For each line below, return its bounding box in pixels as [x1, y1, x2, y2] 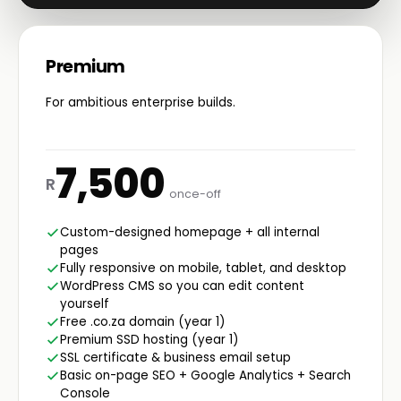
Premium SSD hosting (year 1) [60, 330, 238, 348]
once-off [169, 185, 222, 201]
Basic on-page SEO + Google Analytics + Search [60, 366, 351, 384]
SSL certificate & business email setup [60, 348, 291, 366]
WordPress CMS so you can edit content [60, 277, 304, 294]
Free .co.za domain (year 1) [60, 312, 225, 330]
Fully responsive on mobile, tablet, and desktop [60, 259, 346, 277]
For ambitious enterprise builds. [46, 93, 235, 111]
